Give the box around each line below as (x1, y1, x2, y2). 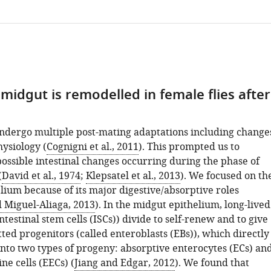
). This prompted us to (138, 140, 240, 154)
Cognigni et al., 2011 (46, 140, 139, 154)
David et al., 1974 (1, 169, 80, 183)
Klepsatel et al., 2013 (85, 169, 180, 183)
